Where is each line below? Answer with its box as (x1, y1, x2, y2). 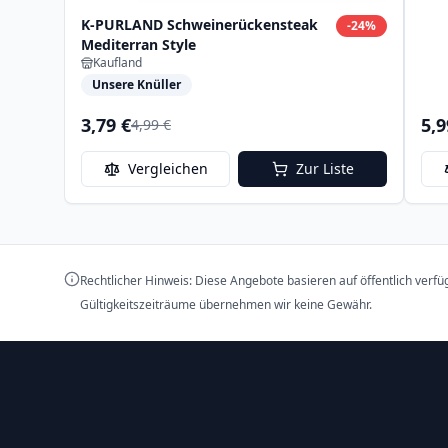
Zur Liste (295, 158, 354, 178)
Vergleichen (127, 158, 208, 178)
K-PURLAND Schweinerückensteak (81, 14, 318, 34)
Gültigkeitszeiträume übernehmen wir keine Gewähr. (80, 295, 372, 313)
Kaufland (93, 53, 142, 71)
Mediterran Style (81, 34, 196, 54)
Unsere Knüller (92, 75, 181, 93)
